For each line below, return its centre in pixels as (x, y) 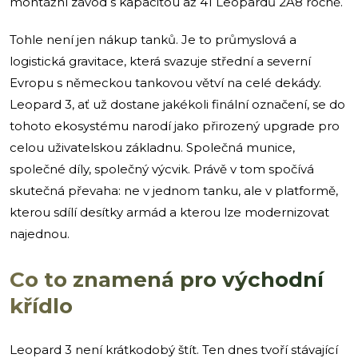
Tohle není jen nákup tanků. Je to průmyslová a (153, 39)
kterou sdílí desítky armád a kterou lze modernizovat (169, 212)
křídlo (41, 306)
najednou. (40, 233)
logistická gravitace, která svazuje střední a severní (160, 61)
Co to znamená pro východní (167, 279)
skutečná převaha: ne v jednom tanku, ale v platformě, (174, 190)
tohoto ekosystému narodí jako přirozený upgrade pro (175, 125)
